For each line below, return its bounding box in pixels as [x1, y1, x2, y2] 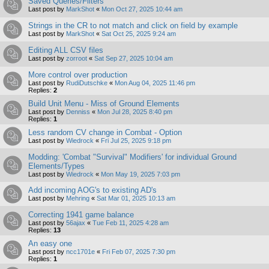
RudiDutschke [66, 79, 107, 87]
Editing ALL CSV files [28, 46, 103, 55]
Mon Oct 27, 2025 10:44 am [101, 5, 183, 13]
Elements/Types [28, 162, 85, 171]
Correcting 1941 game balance [28, 210, 134, 220]
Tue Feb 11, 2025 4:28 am [92, 219, 169, 227]
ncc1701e [66, 248, 95, 256]
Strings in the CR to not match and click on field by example [28, 21, 238, 31]
